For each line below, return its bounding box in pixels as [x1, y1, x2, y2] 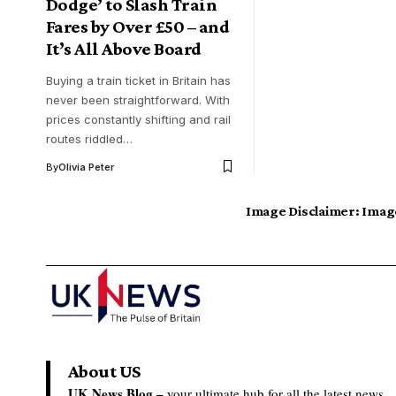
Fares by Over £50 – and [46, 15, 230, 37]
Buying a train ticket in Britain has [46, 72, 231, 88]
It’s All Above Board [46, 37, 202, 59]
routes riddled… [46, 131, 133, 146]
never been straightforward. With [46, 92, 230, 107]
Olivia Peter [58, 160, 114, 173]
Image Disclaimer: [245, 202, 360, 218]
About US [68, 360, 141, 382]
